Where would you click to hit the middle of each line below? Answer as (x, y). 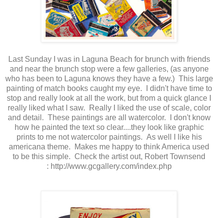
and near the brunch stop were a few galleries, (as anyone (109, 69)
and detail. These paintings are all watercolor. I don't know (109, 117)
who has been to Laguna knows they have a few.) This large (109, 78)
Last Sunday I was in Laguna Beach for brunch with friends (109, 59)
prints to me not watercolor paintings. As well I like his (109, 137)
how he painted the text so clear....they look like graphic (109, 127)
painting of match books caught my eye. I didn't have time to (109, 88)
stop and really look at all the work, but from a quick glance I (109, 98)
